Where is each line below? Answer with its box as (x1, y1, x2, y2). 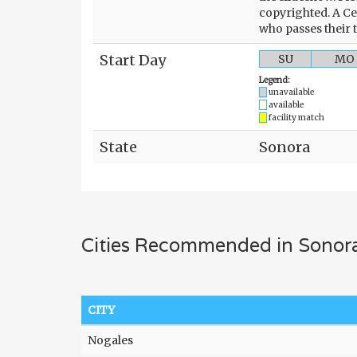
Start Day (100, 51, 166, 69)
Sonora (259, 138, 310, 156)
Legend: (259, 75, 290, 85)
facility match (269, 112, 324, 123)
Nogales (88, 333, 133, 347)
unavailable (269, 87, 314, 97)
